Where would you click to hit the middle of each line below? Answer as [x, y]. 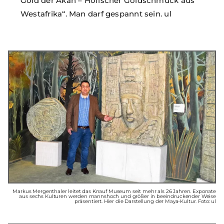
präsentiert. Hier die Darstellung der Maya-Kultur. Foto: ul [145, 201]
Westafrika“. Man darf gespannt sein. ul [96, 13]
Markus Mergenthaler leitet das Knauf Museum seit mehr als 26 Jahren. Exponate [114, 191]
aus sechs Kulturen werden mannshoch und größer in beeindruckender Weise [117, 196]
